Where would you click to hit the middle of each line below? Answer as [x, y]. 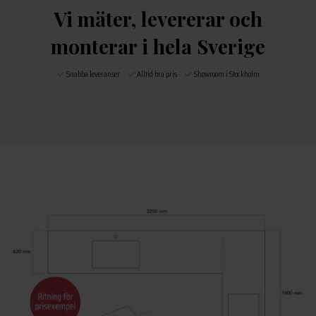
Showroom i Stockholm [226, 74]
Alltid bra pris [160, 74]
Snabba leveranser [96, 74]
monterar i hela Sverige [158, 47]
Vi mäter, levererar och [158, 19]
